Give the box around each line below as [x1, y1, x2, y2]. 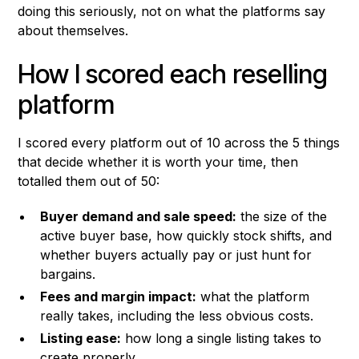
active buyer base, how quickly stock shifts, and [40, 228, 333, 244]
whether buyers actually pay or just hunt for [40, 247, 313, 264]
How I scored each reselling [18, 58, 329, 91]
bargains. [40, 266, 96, 283]
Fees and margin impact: [40, 288, 197, 305]
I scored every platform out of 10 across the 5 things [18, 135, 341, 151]
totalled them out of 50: [18, 173, 160, 190]
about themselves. [18, 22, 129, 39]
